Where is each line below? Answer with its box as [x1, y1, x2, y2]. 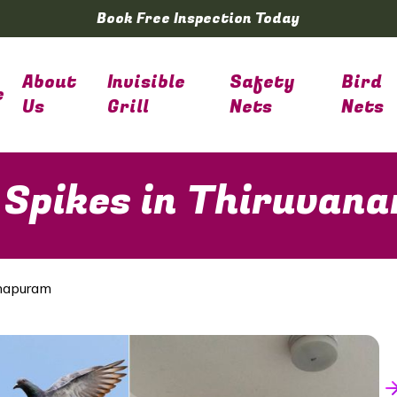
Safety [230, 69, 295, 95]
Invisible [106, 69, 185, 95]
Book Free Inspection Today [97, 8, 300, 29]
